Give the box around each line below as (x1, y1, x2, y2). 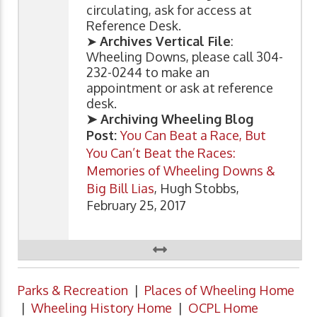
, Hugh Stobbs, (154, 180, 239, 196)
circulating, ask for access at (86, 1, 252, 18)
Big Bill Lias (86, 180, 154, 196)
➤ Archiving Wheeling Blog (86, 110, 253, 127)
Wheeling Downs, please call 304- (86, 48, 283, 64)
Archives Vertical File (100, 33, 231, 49)
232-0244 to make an (86, 64, 209, 80)
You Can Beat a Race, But (120, 127, 266, 143)
